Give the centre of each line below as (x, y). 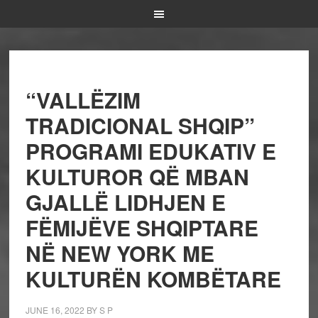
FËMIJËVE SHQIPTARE (142, 227)
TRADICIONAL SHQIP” (140, 125)
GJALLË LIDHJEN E (125, 202)
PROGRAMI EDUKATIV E (150, 151)
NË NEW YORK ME (120, 253)
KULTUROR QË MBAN (137, 176)
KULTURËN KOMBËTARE (153, 279)
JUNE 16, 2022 (55, 310)
